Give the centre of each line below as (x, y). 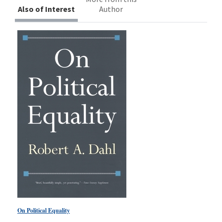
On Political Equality (44, 210)
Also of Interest (47, 9)
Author (111, 9)
